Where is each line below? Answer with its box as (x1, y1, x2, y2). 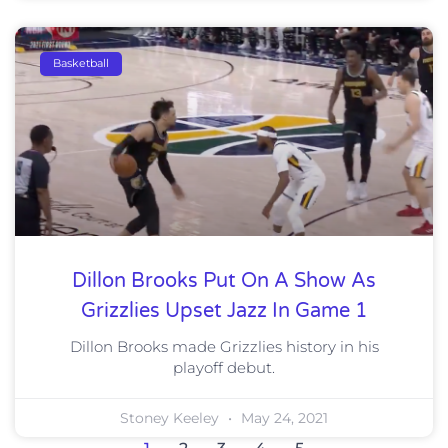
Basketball (53, 56, 110, 71)
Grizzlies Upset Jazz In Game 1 (80, 298, 368, 323)
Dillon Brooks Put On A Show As (72, 268, 376, 293)
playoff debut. (173, 357, 275, 377)
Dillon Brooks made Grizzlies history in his (69, 336, 379, 356)
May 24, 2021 (237, 408, 328, 427)
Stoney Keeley (120, 408, 223, 427)
